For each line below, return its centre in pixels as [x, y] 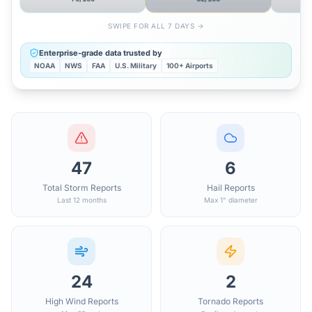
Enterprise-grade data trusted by [101, 53]
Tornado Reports [231, 301]
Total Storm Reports [81, 188]
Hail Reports [231, 188]
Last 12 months [81, 200]
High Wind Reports [81, 301]
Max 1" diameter [231, 200]
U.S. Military [136, 65]
